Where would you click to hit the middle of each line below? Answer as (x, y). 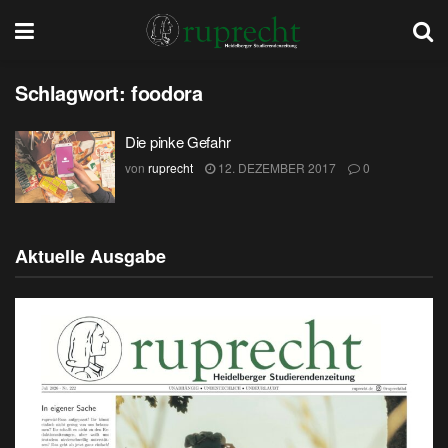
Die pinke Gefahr (178, 141)
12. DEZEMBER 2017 (275, 167)
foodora (167, 92)
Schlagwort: (73, 92)
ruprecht (170, 167)
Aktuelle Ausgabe (90, 255)
